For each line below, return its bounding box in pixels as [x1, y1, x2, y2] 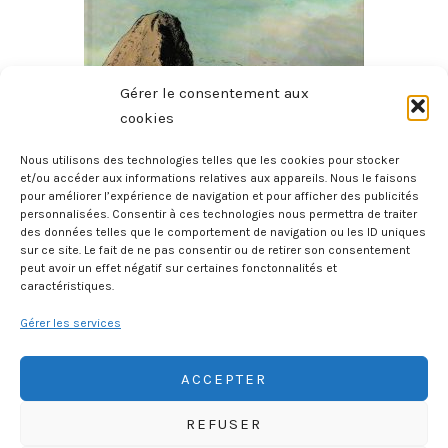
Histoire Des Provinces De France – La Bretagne [87, 194, 360, 215]
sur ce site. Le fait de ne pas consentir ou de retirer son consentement [20, 243, 410, 257]
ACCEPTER [181, 369, 267, 388]
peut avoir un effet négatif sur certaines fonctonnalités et [20, 261, 337, 275]
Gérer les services [20, 316, 121, 330]
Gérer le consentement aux [120, 84, 309, 102]
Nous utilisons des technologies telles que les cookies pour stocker [20, 153, 399, 167]
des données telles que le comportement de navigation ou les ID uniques [20, 225, 426, 239]
